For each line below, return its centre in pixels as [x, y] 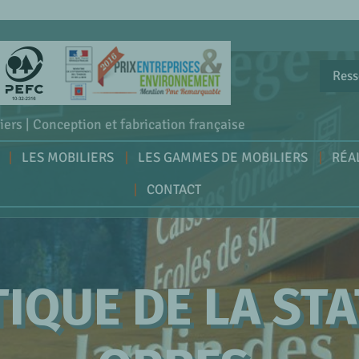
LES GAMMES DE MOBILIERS [222, 158]
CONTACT [173, 190]
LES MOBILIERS [67, 158]
